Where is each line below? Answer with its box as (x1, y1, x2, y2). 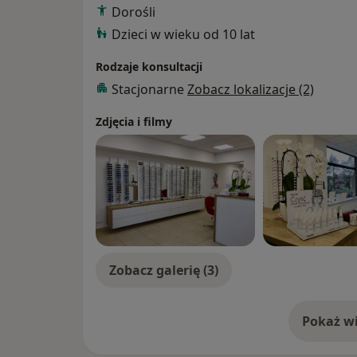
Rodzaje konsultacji (96, 58, 202, 74)
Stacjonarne (112, 80, 187, 98)
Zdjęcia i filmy (96, 113, 172, 129)
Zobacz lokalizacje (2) (187, 80, 314, 98)
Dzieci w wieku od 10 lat (112, 25, 255, 43)
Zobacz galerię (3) (109, 261, 218, 279)
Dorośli (112, 2, 155, 21)
